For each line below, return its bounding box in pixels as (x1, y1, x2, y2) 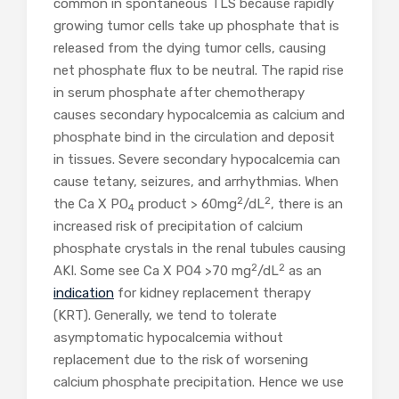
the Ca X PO (53, 196, 128, 213)
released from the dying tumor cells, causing (53, 40, 326, 57)
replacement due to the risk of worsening (53, 352, 308, 369)
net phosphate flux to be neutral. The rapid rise (53, 62, 344, 79)
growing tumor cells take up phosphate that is (53, 18, 339, 35)
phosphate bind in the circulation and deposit (53, 129, 335, 146)
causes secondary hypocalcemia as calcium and (53, 107, 345, 124)
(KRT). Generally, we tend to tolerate (53, 307, 277, 324)
